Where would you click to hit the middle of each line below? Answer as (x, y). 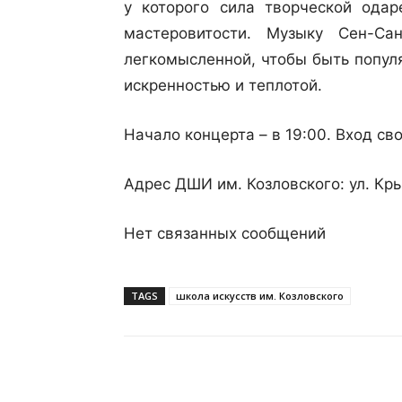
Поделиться (202, 382)
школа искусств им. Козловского (260, 296)
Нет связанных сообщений (225, 233)
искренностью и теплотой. (223, 85)
